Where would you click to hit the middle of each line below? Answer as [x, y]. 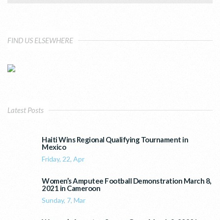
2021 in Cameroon [71, 188]
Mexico [54, 147]
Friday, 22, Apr [63, 159]
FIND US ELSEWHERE [40, 40]
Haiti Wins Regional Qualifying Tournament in [115, 139]
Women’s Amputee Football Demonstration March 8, [126, 180]
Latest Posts [26, 110]
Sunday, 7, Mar [64, 200]
